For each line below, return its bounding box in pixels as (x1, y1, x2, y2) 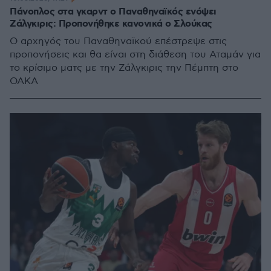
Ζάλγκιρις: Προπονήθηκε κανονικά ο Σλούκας (10, 18, 212, 30)
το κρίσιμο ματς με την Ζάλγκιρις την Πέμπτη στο (10, 62, 238, 74)
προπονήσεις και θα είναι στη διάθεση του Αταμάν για (10, 49, 261, 60)
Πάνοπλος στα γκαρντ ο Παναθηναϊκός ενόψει (10, 5, 217, 18)
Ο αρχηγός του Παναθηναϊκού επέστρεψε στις (10, 36, 227, 47)
